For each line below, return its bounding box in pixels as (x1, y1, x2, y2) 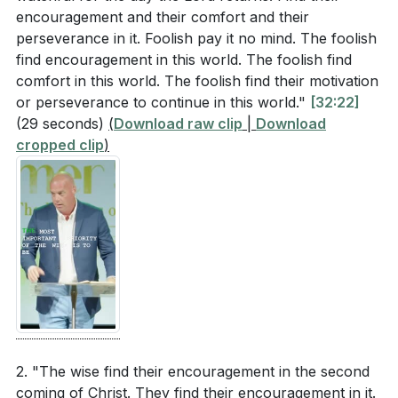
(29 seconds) (16, 115, 104, 132)
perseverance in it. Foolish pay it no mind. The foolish (16, 29, 377, 47)
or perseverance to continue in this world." (16, 93, 310, 111)
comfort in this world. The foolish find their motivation (16, 72, 378, 90)
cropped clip (16, 136, 104, 154)
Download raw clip (114, 115, 243, 132)
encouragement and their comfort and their (16, 8, 309, 26)
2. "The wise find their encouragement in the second (16, 362, 370, 380)
